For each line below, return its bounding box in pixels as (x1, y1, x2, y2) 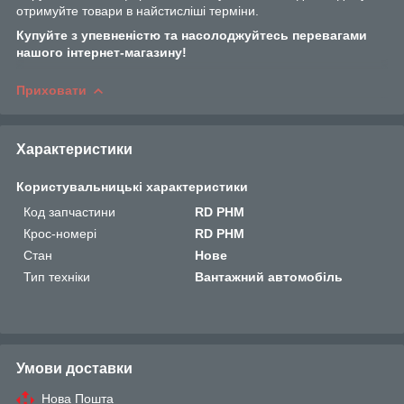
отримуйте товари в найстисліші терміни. (16, 3, 259, 18)
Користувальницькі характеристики (16, 179, 248, 194)
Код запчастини (23, 204, 115, 219)
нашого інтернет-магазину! (16, 44, 187, 60)
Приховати (16, 82, 87, 97)
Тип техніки (23, 269, 90, 284)
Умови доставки (16, 360, 133, 376)
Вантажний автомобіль (195, 269, 344, 284)
